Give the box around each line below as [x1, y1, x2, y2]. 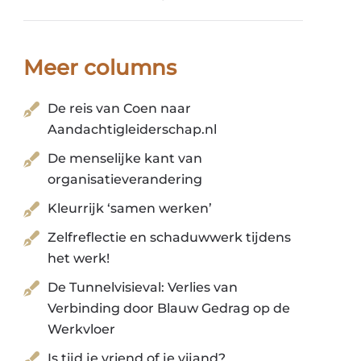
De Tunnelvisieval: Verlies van [48, 280, 239, 296]
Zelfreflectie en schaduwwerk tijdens [48, 230, 292, 246]
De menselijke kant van [48, 151, 203, 167]
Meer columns [23, 55, 177, 81]
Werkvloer [48, 322, 116, 338]
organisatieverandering [48, 172, 203, 188]
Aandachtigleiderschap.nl [48, 122, 218, 138]
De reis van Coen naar [48, 101, 192, 117]
